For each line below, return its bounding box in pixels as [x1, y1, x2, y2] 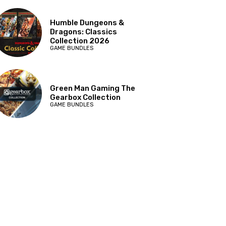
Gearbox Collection [50, 93, 121, 102]
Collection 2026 [50, 36, 110, 46]
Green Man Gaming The [50, 84, 136, 93]
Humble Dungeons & [50, 18, 125, 28]
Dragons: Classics [50, 27, 118, 37]
